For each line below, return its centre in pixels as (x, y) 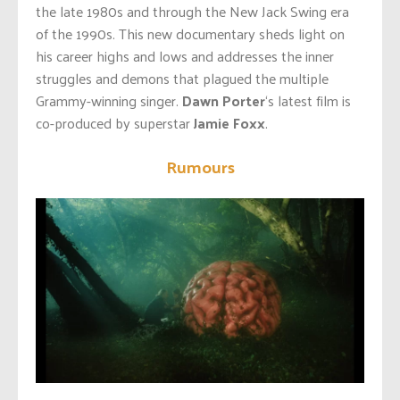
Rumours (200, 166)
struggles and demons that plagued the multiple (182, 79)
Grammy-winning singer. (109, 101)
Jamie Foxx (229, 123)
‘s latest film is (308, 101)
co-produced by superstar (115, 123)
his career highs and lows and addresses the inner (185, 56)
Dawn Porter (224, 101)
